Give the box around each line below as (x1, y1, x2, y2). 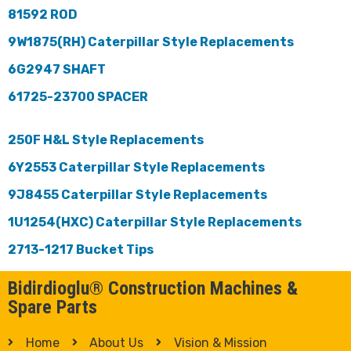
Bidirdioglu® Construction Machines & (8, 277, 298, 299)
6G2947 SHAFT (8, 61, 106, 77)
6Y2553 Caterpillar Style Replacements (8, 159, 265, 175)
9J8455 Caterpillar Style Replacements (8, 186, 267, 202)
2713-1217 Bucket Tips (8, 241, 154, 257)
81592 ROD (8, 6, 78, 22)
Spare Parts (8, 295, 97, 318)
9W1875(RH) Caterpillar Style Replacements (8, 34, 294, 49)
